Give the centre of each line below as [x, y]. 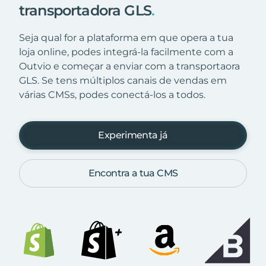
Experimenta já [133, 135]
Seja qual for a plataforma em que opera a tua [126, 37]
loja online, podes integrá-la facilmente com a [126, 52]
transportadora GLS [85, 10]
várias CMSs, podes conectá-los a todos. [112, 94]
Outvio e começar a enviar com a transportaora [129, 66]
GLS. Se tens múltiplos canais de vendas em [123, 80]
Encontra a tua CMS [133, 173]
